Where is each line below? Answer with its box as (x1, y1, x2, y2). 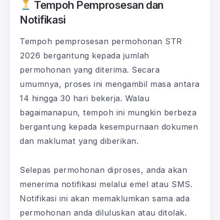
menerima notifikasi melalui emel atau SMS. (20, 179, 192, 189)
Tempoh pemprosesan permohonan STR (20, 36, 182, 46)
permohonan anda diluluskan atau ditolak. (20, 207, 187, 218)
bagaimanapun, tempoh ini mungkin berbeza (20, 107, 196, 117)
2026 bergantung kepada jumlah (20, 50, 149, 60)
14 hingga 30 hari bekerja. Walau (20, 93, 149, 103)
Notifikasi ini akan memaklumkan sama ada (20, 193, 190, 203)
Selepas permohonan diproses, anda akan (20, 165, 187, 175)
